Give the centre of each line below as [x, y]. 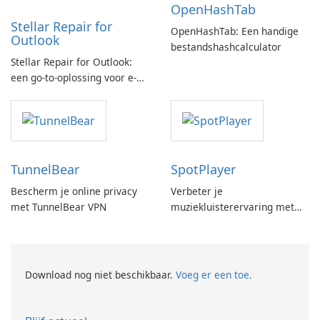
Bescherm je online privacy [74, 191]
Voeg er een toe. [214, 275]
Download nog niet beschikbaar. [100, 275]
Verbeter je [197, 191]
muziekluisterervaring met [232, 207]
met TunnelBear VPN [59, 207]
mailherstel [37, 94]
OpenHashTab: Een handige [235, 31]
